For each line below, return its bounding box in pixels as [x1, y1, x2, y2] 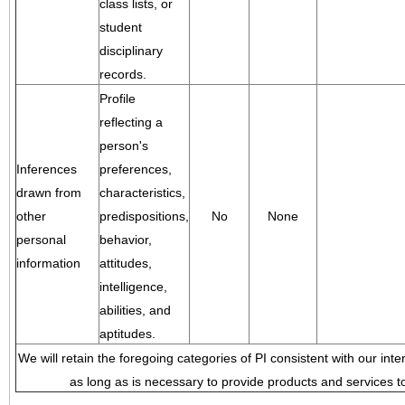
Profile [99, 91, 136, 106]
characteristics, [99, 185, 185, 200]
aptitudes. [99, 326, 155, 341]
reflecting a [99, 115, 163, 129]
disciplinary [99, 43, 163, 58]
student [99, 20, 142, 34]
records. [99, 67, 146, 81]
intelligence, [99, 279, 167, 294]
